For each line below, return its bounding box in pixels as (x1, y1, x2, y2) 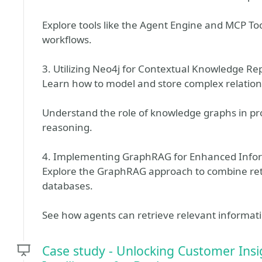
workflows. (42, 33, 92, 46)
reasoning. (42, 120, 92, 134)
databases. (42, 179, 93, 192)
